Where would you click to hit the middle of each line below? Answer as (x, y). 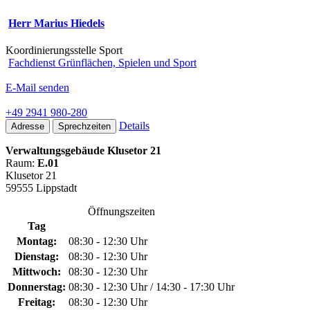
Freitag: (37, 302)
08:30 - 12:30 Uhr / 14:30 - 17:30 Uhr (152, 287)
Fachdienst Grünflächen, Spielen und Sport (102, 63)
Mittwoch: (37, 272)
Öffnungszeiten (121, 212)
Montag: (37, 241)
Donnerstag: (37, 287)
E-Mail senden (37, 88)
